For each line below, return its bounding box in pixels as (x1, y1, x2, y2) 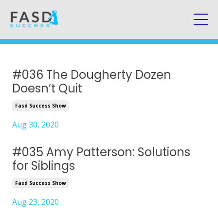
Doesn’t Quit (12, 80, 82, 97)
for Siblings (12, 158, 75, 174)
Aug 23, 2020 (12, 197, 59, 208)
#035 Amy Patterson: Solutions (12, 144, 190, 161)
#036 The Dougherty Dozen (12, 67, 171, 83)
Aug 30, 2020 (12, 119, 59, 130)
